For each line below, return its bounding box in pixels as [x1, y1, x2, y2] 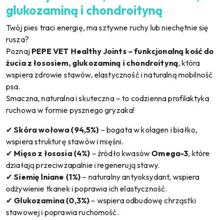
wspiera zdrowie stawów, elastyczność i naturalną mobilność [6, 70, 213, 80]
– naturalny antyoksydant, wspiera [81, 172, 200, 182]
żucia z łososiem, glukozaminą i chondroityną [6, 58, 179, 68]
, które [188, 148, 210, 158]
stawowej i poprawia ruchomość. [6, 207, 119, 217]
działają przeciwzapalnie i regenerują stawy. [6, 160, 160, 170]
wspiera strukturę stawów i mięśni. [6, 137, 124, 146]
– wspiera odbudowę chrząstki [89, 195, 196, 205]
